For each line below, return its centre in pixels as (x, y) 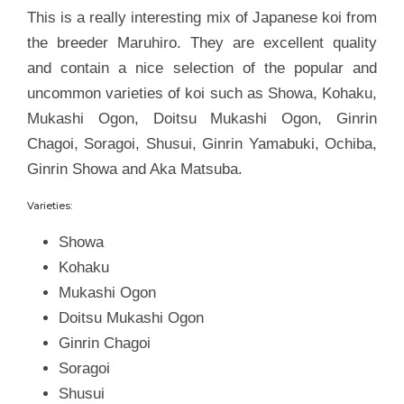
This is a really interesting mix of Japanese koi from (202, 18)
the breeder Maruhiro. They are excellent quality (202, 43)
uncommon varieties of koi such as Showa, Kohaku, (202, 93)
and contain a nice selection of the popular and (202, 68)
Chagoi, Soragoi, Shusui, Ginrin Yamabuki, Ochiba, (202, 144)
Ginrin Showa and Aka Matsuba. (137, 169)
